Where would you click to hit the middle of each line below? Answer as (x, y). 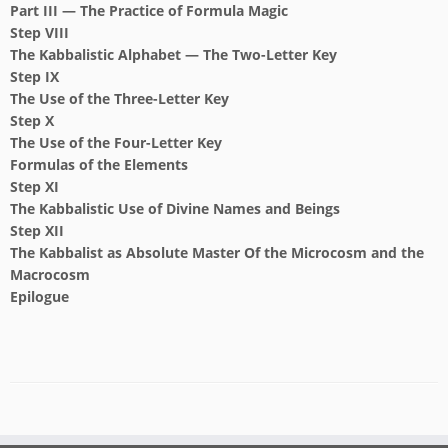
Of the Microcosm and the (334, 252)
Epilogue (39, 296)
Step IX (34, 76)
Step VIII (39, 32)
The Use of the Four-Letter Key (116, 142)
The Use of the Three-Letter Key (119, 98)
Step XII (37, 230)
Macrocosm (50, 274)
